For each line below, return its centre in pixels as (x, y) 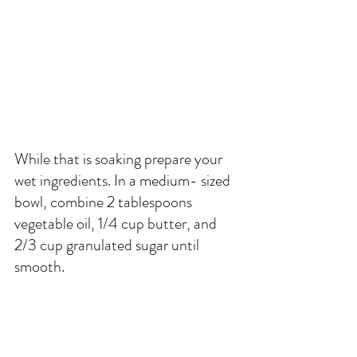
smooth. (39, 266)
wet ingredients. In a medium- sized (124, 180)
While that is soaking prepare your (120, 159)
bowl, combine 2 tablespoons (105, 202)
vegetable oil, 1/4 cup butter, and (117, 223)
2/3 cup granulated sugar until (108, 245)
